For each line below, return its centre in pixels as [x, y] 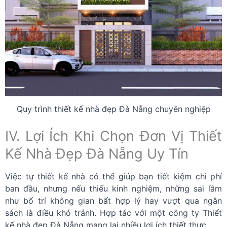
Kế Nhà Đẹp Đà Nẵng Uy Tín [97, 154]
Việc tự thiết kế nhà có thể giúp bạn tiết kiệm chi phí [113, 176]
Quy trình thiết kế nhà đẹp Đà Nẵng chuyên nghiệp [113, 109]
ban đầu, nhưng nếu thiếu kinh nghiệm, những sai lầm [113, 188]
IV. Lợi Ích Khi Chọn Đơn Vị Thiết [113, 136]
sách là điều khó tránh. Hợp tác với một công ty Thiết [113, 213]
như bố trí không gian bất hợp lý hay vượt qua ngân [113, 201]
